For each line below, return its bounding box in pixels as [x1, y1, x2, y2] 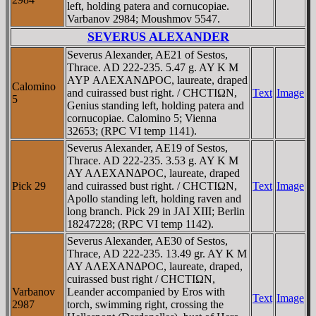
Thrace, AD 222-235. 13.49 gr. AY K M [67, 247, 247, 260]
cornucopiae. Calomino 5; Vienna [67, 111, 217, 124]
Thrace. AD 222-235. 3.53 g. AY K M [67, 154, 238, 166]
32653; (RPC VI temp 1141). [67, 124, 197, 137]
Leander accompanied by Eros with [67, 285, 225, 298]
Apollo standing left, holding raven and [67, 192, 241, 205]
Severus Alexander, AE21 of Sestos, [67, 48, 228, 61]
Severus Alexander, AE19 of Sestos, [67, 141, 228, 154]
